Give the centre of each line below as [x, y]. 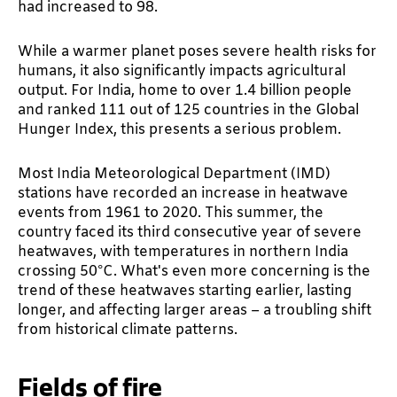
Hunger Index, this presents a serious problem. [179, 130]
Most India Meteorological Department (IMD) [174, 175]
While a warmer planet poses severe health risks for [197, 52]
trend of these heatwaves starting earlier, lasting [185, 292]
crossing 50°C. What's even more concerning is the [194, 272]
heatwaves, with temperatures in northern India [183, 253]
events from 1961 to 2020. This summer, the [171, 214]
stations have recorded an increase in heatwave [183, 194]
